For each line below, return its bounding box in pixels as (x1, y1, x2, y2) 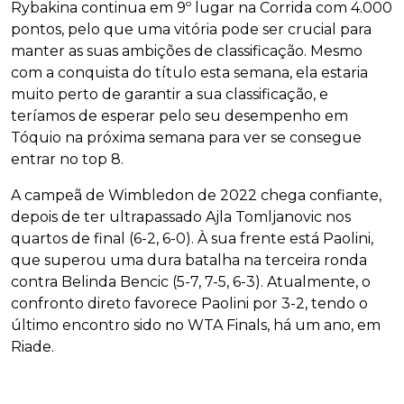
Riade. (11, 338, 54, 356)
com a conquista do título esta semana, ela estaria (11, 64, 368, 82)
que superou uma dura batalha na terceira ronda (11, 252, 367, 270)
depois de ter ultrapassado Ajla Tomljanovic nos (11, 208, 351, 226)
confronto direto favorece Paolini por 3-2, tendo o (11, 295, 368, 313)
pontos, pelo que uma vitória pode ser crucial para (11, 21, 372, 39)
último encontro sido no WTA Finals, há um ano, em (11, 317, 381, 335)
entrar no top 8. (11, 151, 124, 169)
